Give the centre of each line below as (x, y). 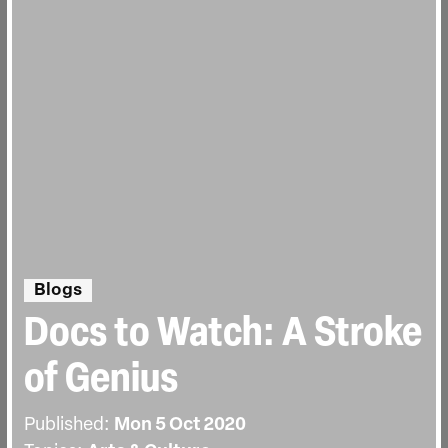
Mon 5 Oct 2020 (180, 425)
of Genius (101, 381)
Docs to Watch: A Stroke (223, 335)
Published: (69, 425)
